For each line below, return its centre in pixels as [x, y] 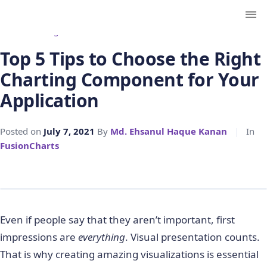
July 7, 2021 [69, 131]
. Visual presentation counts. [193, 237]
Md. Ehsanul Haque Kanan [169, 131]
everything [102, 237]
